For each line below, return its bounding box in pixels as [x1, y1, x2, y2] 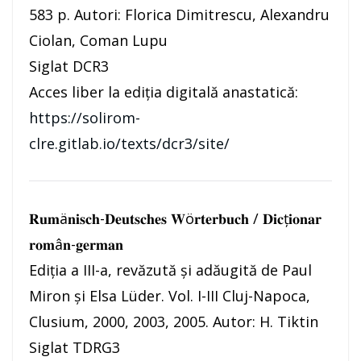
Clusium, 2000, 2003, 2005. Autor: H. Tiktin [29, 312, 318, 332]
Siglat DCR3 [29, 56, 109, 77]
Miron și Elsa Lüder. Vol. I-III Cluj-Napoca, [29, 286, 310, 306]
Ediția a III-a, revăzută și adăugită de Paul [29, 260, 312, 280]
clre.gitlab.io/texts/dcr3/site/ [29, 134, 230, 154]
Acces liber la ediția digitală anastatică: [29, 82, 298, 102]
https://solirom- [29, 108, 140, 128]
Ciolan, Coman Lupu [29, 31, 168, 51]
